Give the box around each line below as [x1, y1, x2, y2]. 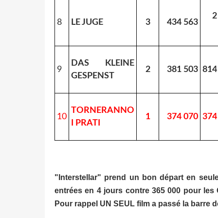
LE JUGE [71, 18, 103, 27]
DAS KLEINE [71, 58, 134, 68]
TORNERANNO [71, 106, 134, 115]
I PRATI [71, 118, 100, 127]
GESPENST [71, 71, 114, 80]
